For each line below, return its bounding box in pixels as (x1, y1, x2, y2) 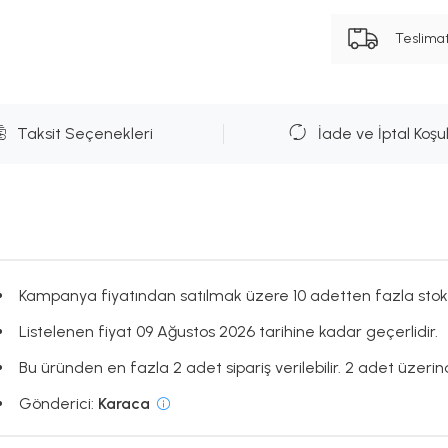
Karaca (97, 394, 150, 414)
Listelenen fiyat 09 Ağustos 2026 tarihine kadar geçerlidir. (18, 322, 438, 342)
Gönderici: (18, 394, 98, 414)
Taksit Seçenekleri (16, 124, 153, 144)
